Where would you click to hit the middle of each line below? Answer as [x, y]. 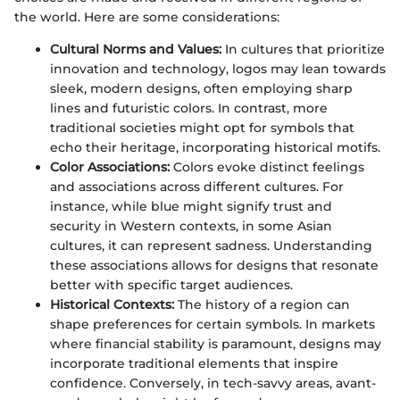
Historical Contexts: [112, 304]
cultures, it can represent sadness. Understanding [211, 245]
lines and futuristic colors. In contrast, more [189, 108]
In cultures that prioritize [303, 49]
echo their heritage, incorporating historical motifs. [215, 147]
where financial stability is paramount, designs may [216, 343]
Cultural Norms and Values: [136, 49]
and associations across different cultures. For [197, 186]
